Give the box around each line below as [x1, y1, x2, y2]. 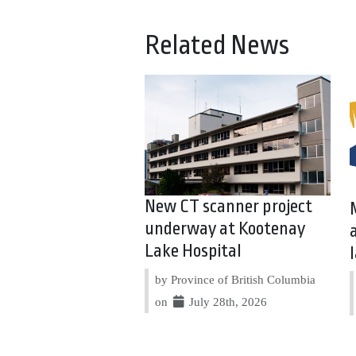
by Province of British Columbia [155, 272, 316, 286]
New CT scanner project [145, 195, 313, 217]
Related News [145, 29, 289, 60]
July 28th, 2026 [186, 294, 268, 308]
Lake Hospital [145, 240, 242, 261]
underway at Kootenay [145, 218, 306, 239]
